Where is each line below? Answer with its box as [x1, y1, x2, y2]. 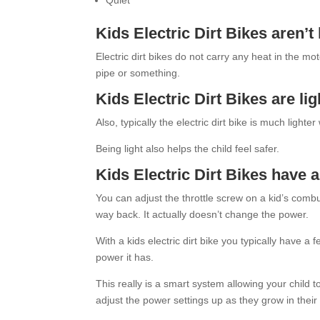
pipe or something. [96, 67, 181, 79]
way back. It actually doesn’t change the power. [96, 209, 309, 221]
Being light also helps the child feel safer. [96, 143, 280, 155]
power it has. [96, 251, 154, 264]
